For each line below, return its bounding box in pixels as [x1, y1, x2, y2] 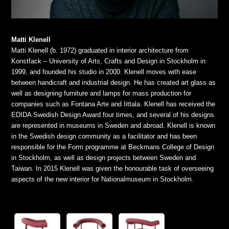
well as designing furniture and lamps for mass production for [11, 89, 192, 98]
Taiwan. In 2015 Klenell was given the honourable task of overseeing [11, 165, 214, 173]
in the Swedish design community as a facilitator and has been [11, 132, 197, 141]
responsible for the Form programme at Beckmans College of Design [11, 143, 215, 151]
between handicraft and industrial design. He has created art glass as [11, 79, 216, 87]
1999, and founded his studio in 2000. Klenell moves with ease [11, 68, 197, 76]
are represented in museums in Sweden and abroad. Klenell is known [11, 122, 216, 130]
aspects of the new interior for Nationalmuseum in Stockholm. [11, 175, 194, 184]
